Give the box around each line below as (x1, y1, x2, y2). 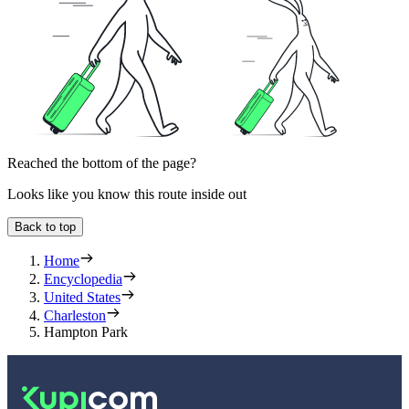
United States (44, 289, 121, 306)
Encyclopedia (44, 271, 122, 288)
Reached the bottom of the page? (7, 155, 196, 172)
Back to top (15, 220, 76, 235)
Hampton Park (44, 324, 128, 341)
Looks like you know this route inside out (7, 186, 246, 203)
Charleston (44, 308, 106, 324)
